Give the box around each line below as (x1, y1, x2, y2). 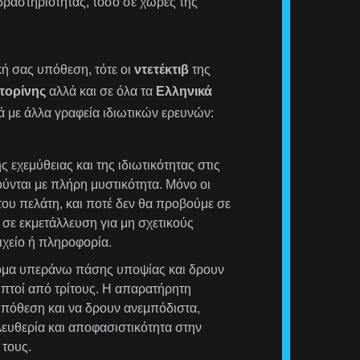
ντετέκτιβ (133, 63, 189, 77)
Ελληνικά (155, 84, 212, 99)
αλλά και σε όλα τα (45, 84, 156, 99)
